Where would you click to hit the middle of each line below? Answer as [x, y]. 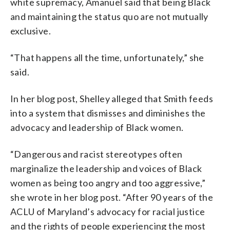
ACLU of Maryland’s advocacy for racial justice [108, 211]
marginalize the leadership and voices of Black [106, 168]
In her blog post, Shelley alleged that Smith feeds [112, 98]
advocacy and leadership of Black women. [97, 127]
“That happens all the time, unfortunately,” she [107, 57]
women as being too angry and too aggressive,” [108, 183]
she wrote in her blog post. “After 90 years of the [112, 197]
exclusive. [31, 31]
